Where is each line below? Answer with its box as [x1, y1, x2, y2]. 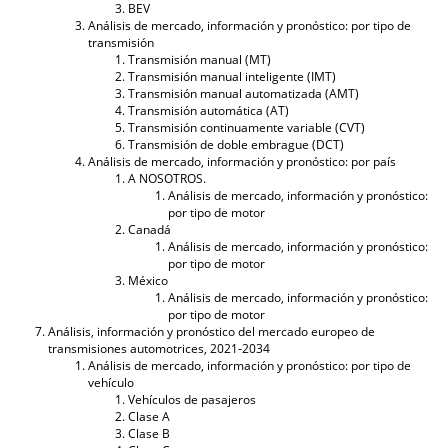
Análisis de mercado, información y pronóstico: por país [88, 152, 396, 170]
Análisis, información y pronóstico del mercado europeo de [48, 322, 375, 340]
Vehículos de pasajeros [128, 390, 256, 408]
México [128, 271, 168, 289]
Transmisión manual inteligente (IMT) [128, 67, 336, 85]
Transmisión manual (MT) [128, 50, 271, 68]
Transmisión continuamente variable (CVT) [128, 118, 365, 136]
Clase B [128, 424, 170, 442]
